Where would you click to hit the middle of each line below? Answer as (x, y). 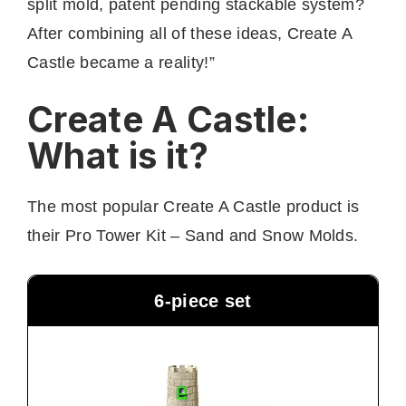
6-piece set (203, 300)
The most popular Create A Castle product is (193, 206)
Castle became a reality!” (121, 62)
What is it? (118, 155)
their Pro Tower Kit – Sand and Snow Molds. (195, 235)
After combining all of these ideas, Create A (190, 33)
